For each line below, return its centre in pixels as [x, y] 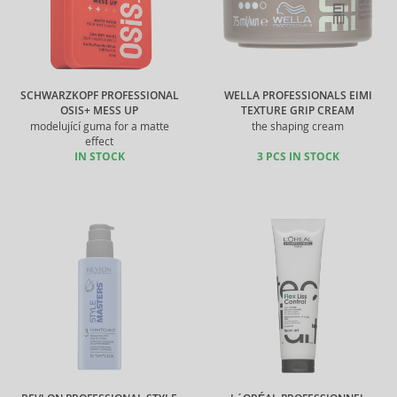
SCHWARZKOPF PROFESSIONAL [99, 96]
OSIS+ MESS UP [99, 111]
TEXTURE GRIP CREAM [298, 111]
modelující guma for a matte [99, 126]
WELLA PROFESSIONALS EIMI [298, 96]
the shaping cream [298, 126]
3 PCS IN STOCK [298, 157]
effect [99, 141]
